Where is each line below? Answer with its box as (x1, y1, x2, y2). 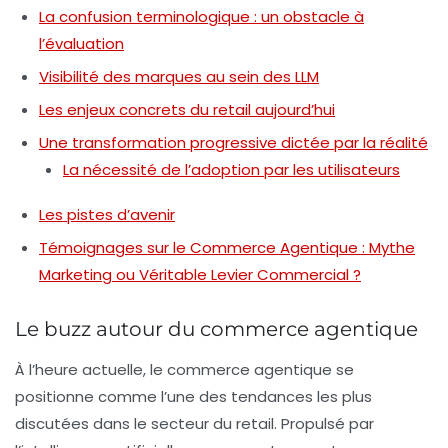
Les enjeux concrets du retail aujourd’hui (39, 99, 335, 121)
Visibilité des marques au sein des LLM (39, 66, 319, 88)
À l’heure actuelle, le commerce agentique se (15, 359, 354, 381)
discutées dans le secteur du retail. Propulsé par (15, 413, 374, 435)
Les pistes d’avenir (39, 204, 175, 226)
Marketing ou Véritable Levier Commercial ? (39, 264, 361, 286)
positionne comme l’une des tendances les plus (15, 386, 372, 408)
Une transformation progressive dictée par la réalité (39, 132, 428, 154)
